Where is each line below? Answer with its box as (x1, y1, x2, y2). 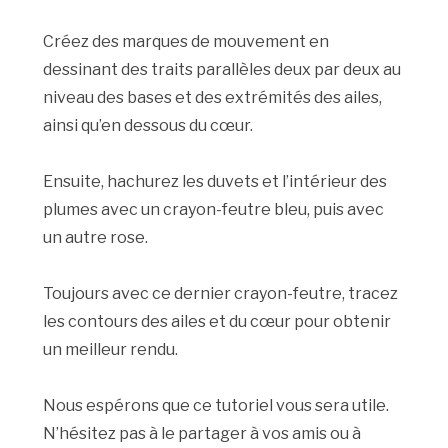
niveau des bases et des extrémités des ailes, (43, 87, 383, 107)
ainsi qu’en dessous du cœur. (43, 115, 254, 135)
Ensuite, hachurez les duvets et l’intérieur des (43, 171, 388, 191)
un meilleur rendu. (43, 339, 179, 359)
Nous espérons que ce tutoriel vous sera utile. (43, 395, 390, 415)
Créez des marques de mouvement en (43, 31, 330, 51)
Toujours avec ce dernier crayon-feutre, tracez (43, 283, 399, 303)
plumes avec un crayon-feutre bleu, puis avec (43, 199, 385, 219)
